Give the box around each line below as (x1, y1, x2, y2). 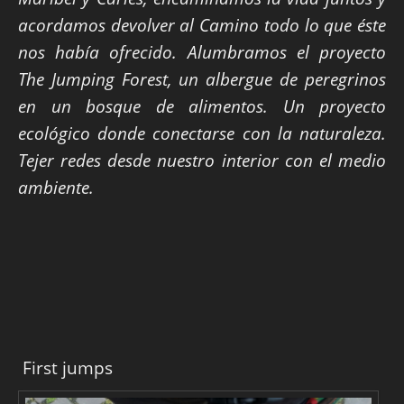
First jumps (18, 355, 113, 379)
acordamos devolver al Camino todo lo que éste (18, 13, 386, 36)
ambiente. (18, 175, 94, 198)
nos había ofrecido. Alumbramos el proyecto (18, 40, 386, 63)
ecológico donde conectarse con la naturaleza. (18, 121, 386, 144)
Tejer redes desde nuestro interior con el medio (18, 148, 386, 171)
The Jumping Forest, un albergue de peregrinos (18, 67, 386, 90)
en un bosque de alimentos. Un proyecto (18, 94, 386, 117)
